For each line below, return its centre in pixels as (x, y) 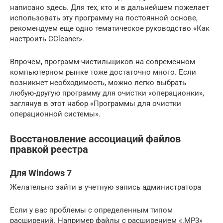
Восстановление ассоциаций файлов (95, 139)
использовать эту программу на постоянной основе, (104, 18)
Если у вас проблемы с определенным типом (91, 210)
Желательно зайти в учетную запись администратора (106, 187)
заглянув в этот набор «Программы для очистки (96, 103)
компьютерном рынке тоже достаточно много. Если (103, 72)
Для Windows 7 (41, 173)
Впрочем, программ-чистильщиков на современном (103, 61)
